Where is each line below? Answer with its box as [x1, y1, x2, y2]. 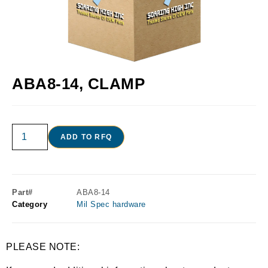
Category [12, 200, 47, 209]
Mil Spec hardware [77, 200, 146, 209]
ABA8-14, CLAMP [12, 75, 145, 93]
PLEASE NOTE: [6, 242, 80, 252]
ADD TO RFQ [60, 133, 112, 142]
